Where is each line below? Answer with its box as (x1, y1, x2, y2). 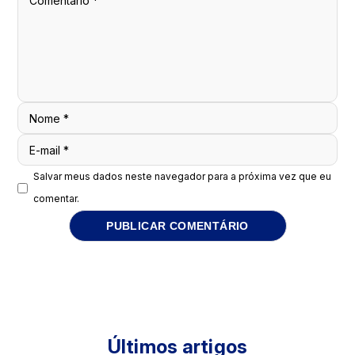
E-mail (29, 143, 64, 157)
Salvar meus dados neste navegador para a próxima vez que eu (33, 170, 332, 182)
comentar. (33, 193, 80, 204)
